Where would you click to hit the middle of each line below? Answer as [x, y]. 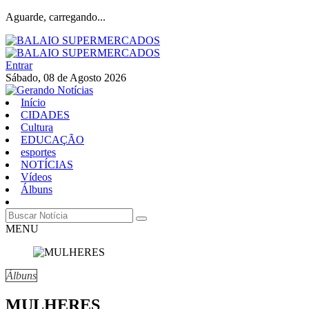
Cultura [37, 127]
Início [33, 102]
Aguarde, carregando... [56, 17]
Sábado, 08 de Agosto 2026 [66, 78]
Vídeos [36, 177]
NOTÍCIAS [47, 165]
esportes [38, 152]
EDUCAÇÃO [52, 140]
